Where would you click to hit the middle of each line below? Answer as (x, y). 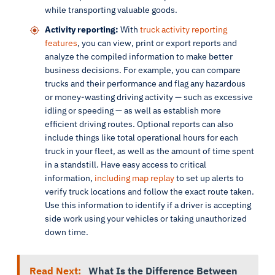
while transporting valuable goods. (111, 10)
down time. (67, 232)
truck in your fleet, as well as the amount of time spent (149, 151)
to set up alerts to (209, 178)
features (61, 43)
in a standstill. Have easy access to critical (126, 165)
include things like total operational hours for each (141, 137)
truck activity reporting (184, 29)
